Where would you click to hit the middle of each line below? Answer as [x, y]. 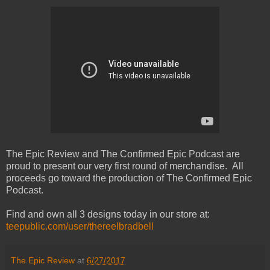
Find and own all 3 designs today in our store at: [108, 215]
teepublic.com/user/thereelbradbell [80, 227]
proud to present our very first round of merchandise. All [125, 166]
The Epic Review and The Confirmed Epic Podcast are [123, 154]
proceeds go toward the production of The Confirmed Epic [129, 178]
